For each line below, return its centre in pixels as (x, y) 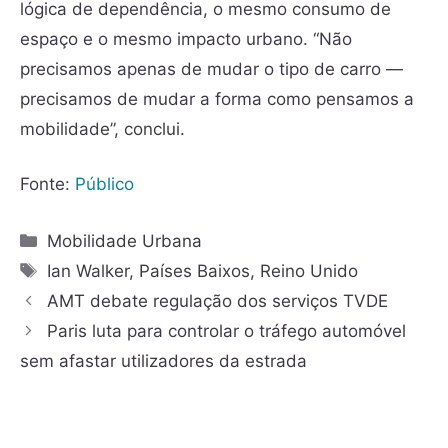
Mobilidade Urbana (125, 241)
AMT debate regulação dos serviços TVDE (218, 301)
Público (104, 184)
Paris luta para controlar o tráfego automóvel (227, 331)
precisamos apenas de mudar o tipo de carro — (211, 68)
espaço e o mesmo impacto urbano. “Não (186, 38)
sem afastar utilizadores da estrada (163, 361)
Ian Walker (88, 271)
